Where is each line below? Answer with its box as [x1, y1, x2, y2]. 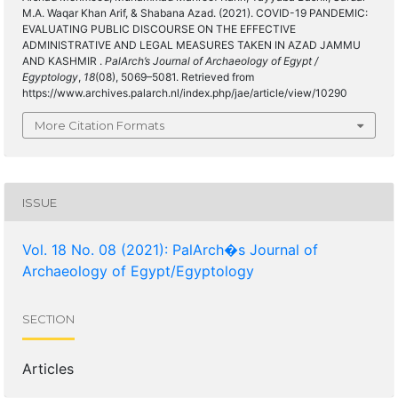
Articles [22, 360, 74, 378]
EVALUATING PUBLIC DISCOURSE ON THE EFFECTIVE [22, 22, 296, 36]
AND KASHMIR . [22, 54, 105, 68]
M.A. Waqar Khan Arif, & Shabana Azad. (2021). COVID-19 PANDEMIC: [22, 6, 368, 20]
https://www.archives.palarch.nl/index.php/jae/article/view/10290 [22, 86, 347, 99]
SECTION [22, 311, 75, 326]
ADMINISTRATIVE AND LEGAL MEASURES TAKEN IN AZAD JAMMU [22, 38, 361, 52]
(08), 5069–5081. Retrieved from [95, 70, 254, 84]
